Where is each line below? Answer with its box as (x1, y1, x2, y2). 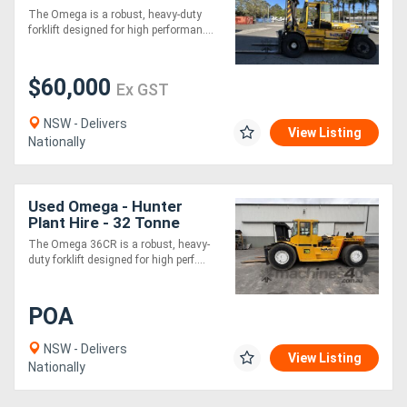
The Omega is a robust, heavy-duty (28, 8, 202, 22)
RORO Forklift (28, 230, 127, 249)
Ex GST (116, 80, 169, 100)
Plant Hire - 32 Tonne (28, 213, 180, 233)
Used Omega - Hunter (28, 197, 183, 216)
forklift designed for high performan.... (28, 24, 213, 37)
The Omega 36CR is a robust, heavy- (28, 238, 210, 252)
